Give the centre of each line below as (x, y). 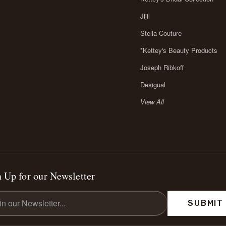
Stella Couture (161, 33)
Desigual (153, 84)
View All (152, 101)
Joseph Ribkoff (162, 67)
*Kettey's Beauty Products (179, 50)
